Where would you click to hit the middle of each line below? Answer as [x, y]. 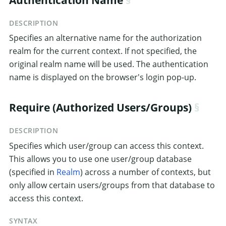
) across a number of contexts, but [146, 172]
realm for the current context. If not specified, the [103, 51]
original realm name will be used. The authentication [109, 64]
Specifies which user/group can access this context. [106, 146]
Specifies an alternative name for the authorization [105, 38]
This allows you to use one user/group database [100, 159]
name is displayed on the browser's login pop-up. [103, 77]
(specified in [33, 172]
